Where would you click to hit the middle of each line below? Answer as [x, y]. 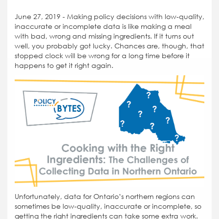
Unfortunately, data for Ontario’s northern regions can [105, 197]
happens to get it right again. [64, 65]
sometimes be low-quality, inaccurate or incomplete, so [108, 207]
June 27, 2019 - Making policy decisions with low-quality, [109, 16]
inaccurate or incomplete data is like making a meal [103, 26]
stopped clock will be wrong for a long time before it [102, 55]
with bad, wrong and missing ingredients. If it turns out [104, 36]
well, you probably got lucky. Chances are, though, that [109, 46]
